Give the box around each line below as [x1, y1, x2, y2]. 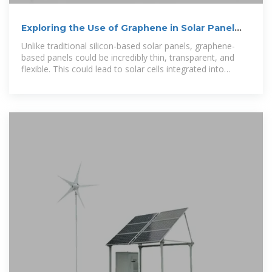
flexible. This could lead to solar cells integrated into [21, 63, 224, 75]
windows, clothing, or [21, 75, 105, 87]
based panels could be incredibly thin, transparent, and [21, 52, 234, 64]
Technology [21, 35, 78, 46]
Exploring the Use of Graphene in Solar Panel [21, 22, 234, 34]
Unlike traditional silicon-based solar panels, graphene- [21, 40, 235, 52]
